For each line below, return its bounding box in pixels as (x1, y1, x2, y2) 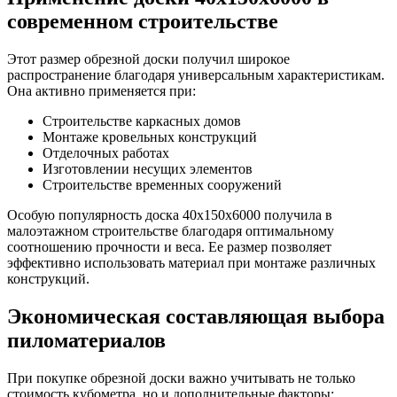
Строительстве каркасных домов (43, 113, 241, 129)
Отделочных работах (43, 145, 169, 161)
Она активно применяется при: (7, 83, 196, 99)
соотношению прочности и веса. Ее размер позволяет (7, 239, 331, 255)
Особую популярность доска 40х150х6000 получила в (7, 207, 332, 223)
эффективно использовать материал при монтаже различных (7, 255, 376, 271)
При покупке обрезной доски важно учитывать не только (7, 370, 355, 386)
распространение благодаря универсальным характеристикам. (7, 67, 385, 83)
